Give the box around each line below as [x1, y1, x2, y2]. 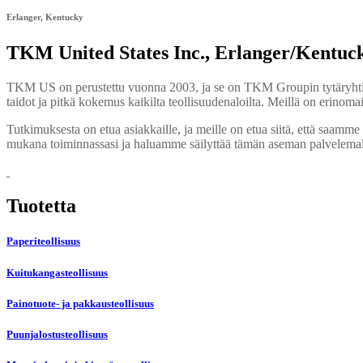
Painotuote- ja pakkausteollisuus [6, 297, 154, 310]
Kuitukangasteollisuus [6, 266, 108, 279]
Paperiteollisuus [6, 235, 80, 248]
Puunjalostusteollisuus [6, 327, 108, 340]
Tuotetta [6, 195, 76, 217]
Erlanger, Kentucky [6, 12, 83, 23]
